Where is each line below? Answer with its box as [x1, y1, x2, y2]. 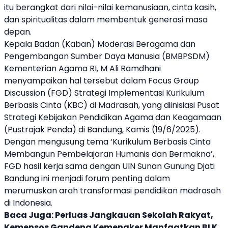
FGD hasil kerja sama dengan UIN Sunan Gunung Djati [4, 160, 215, 172]
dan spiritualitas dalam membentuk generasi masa [4, 13, 208, 25]
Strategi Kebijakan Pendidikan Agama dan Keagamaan [4, 111, 221, 123]
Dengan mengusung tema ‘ [4, 135, 112, 148]
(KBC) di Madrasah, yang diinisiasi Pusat [62, 99, 219, 111]
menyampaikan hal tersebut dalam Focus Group [4, 74, 199, 87]
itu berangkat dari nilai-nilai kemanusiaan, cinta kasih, [4, 1, 216, 13]
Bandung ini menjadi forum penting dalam [4, 172, 170, 184]
